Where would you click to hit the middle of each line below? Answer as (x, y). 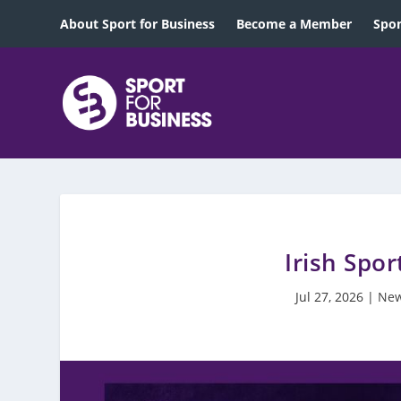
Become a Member (294, 23)
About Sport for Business (138, 23)
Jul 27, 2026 (329, 297)
